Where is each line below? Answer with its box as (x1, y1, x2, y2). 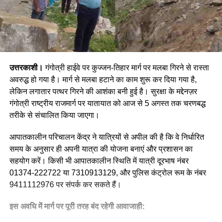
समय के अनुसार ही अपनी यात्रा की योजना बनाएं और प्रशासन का (9, 144, 193, 153)
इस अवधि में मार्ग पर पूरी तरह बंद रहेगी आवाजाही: (9, 202, 145, 211)
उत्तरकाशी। (9, 63, 43, 72)
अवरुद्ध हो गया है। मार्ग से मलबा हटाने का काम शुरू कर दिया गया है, (9, 75, 197, 84)
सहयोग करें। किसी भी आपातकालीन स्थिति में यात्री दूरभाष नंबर (9, 156, 189, 165)
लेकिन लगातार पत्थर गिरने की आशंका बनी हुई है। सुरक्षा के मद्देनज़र (9, 87, 197, 96)
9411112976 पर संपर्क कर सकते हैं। (9, 180, 121, 189)
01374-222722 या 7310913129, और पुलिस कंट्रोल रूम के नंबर (9, 168, 206, 177)
